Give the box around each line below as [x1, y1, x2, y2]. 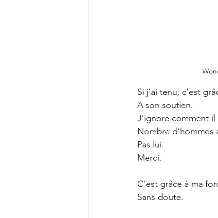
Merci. [137, 152, 162, 163]
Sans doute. [137, 191, 183, 202]
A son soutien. [137, 99, 193, 110]
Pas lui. [137, 139, 166, 150]
